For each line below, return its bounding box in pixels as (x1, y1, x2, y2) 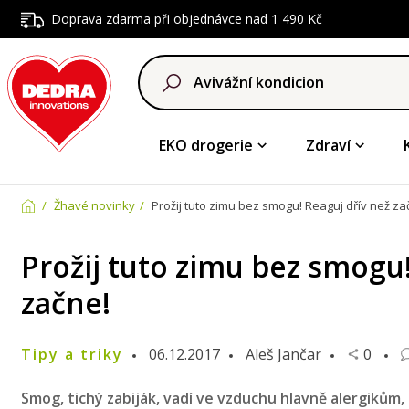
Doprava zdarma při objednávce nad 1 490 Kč (50, 10, 322, 27)
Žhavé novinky (53, 197, 135, 214)
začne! (20, 283, 110, 322)
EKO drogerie (158, 135, 253, 155)
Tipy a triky (20, 344, 123, 364)
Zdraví (305, 135, 351, 155)
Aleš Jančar (245, 344, 321, 364)
